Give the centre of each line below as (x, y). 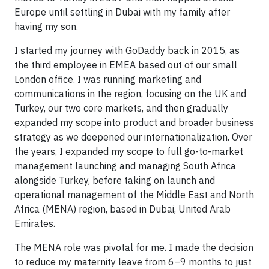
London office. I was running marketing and (108, 79)
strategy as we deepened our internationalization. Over (133, 137)
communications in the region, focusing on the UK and (130, 93)
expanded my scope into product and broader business (134, 122)
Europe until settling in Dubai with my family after (122, 12)
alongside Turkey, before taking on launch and (115, 180)
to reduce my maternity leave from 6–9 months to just (133, 261)
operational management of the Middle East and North (134, 194)
